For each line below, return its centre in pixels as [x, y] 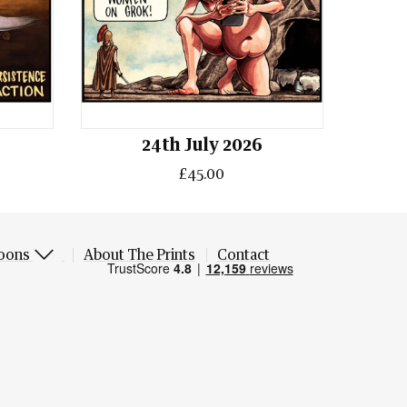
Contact [243, 255]
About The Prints [139, 255]
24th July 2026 [202, 146]
